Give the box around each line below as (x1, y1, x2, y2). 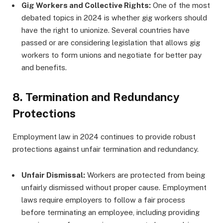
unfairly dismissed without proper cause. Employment (21, 183, 207, 192)
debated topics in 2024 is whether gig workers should (21, 13, 207, 22)
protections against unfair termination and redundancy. (12, 144, 199, 153)
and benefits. (21, 63, 67, 72)
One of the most (151, 1, 210, 10)
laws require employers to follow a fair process (21, 195, 185, 204)
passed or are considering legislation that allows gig (21, 38, 200, 47)
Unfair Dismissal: (21, 170, 85, 179)
